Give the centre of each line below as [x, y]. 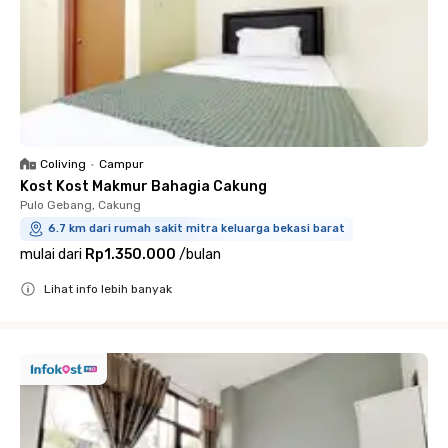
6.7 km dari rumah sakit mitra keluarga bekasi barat [196, 228]
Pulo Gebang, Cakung [80, 205]
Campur [121, 164]
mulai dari [51, 254]
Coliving [63, 164]
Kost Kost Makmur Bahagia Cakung [143, 186]
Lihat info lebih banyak [108, 289]
